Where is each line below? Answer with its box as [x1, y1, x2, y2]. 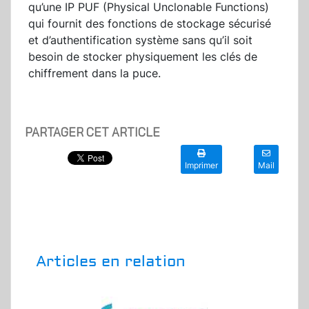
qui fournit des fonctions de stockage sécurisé [28, 17, 271, 31]
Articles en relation [36, 252, 186, 272]
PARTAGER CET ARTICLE [25, 125, 160, 140]
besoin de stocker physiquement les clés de [28, 50, 257, 64]
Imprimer [185, 160, 218, 171]
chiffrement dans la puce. [28, 66, 168, 81]
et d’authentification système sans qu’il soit [28, 33, 252, 48]
